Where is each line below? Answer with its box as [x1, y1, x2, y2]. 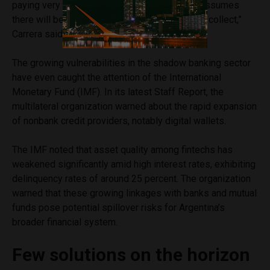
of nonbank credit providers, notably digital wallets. [12, 115, 226, 127]
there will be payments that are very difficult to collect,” [12, 13, 242, 25]
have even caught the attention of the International [12, 71, 221, 83]
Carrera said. [12, 28, 64, 40]
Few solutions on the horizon [12, 243, 250, 265]
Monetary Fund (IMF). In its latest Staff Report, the [12, 86, 224, 98]
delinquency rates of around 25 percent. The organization [12, 172, 251, 184]
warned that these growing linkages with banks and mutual [12, 187, 257, 199]
